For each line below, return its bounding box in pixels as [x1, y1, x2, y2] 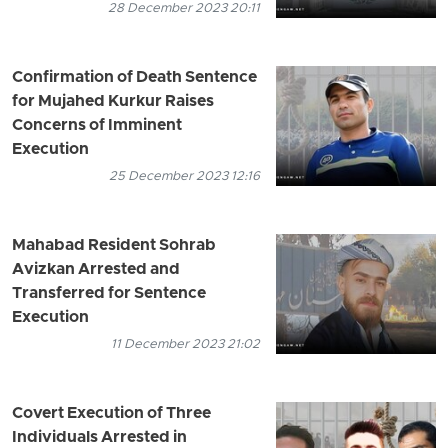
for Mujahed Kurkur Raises [12, 91, 214, 112]
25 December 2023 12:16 [109, 167, 260, 185]
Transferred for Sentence [12, 283, 206, 304]
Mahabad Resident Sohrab [12, 235, 216, 256]
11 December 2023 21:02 [111, 335, 260, 353]
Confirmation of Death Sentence [12, 67, 257, 88]
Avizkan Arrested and [12, 259, 180, 280]
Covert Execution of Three [12, 403, 211, 424]
